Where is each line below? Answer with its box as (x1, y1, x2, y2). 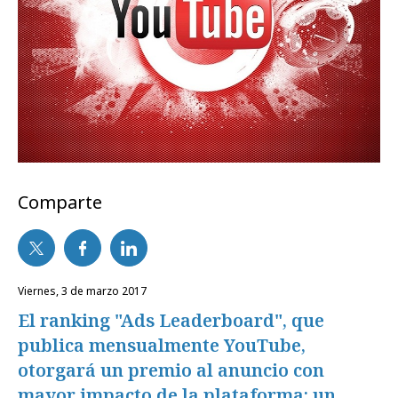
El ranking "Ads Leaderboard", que (18, 308, 324, 333)
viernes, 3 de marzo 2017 (24, 283, 147, 299)
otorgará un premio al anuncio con (18, 358, 324, 383)
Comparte (18, 190, 102, 215)
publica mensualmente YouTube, (18, 333, 306, 358)
